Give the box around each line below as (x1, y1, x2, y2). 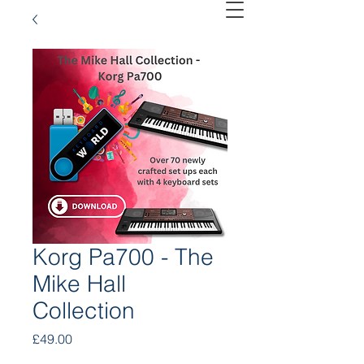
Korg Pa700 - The (32, 242, 214, 271)
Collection (32, 296, 135, 324)
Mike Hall (32, 269, 126, 297)
